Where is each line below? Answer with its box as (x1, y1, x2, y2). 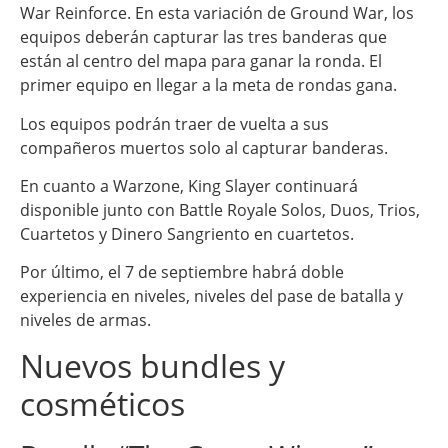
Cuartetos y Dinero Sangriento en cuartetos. (20, 223, 354, 246)
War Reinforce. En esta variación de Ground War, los (20, 2, 414, 25)
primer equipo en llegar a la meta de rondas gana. (20, 74, 397, 97)
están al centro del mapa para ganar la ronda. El (20, 50, 382, 73)
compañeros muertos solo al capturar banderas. (20, 136, 388, 159)
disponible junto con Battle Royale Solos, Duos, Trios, (20, 199, 420, 222)
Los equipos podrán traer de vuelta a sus (20, 112, 329, 135)
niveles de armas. (20, 309, 151, 332)
